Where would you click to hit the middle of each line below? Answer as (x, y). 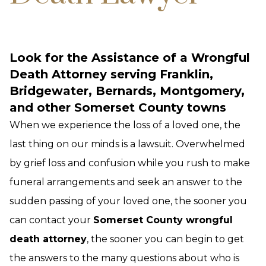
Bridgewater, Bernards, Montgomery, (127, 91)
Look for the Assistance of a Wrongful (130, 58)
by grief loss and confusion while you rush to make (130, 163)
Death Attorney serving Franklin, (111, 74)
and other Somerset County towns (118, 107)
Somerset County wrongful (163, 220)
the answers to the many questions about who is (124, 258)
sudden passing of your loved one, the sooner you (128, 201)
